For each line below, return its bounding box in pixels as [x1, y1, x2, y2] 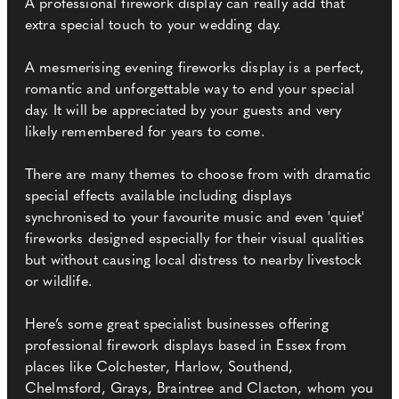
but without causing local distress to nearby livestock [25, 254, 362, 269]
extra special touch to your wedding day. [25, 19, 281, 34]
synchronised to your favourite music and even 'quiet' [25, 211, 364, 226]
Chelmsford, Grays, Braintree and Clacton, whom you [25, 382, 374, 397]
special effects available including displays [25, 190, 293, 205]
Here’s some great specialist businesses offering [25, 318, 329, 333]
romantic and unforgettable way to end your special [25, 83, 355, 98]
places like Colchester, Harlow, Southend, [25, 361, 294, 376]
